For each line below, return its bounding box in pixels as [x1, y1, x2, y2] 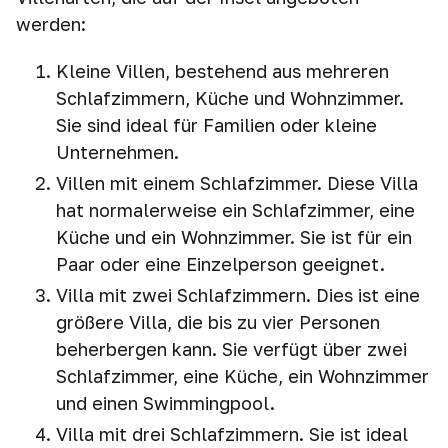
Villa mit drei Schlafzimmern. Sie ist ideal [56, 423, 408, 445]
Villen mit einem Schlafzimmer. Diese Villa [56, 172, 418, 194]
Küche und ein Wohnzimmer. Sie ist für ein [56, 226, 412, 248]
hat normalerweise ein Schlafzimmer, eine [56, 199, 415, 221]
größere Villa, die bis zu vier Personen [56, 311, 380, 333]
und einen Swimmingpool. [56, 392, 275, 414]
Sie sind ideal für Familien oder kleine [56, 114, 377, 136]
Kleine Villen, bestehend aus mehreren [56, 60, 389, 82]
